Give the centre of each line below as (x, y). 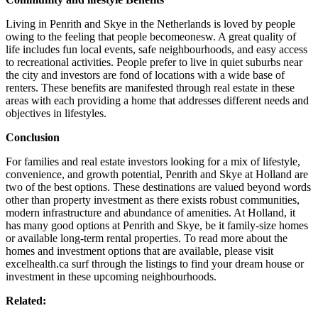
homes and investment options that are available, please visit (139, 251)
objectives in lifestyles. (56, 113)
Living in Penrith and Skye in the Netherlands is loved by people (150, 23)
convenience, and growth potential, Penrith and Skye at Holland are (157, 174)
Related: (26, 300)
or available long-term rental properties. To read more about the (147, 238)
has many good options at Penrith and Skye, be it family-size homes (157, 225)
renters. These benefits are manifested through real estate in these (150, 87)
